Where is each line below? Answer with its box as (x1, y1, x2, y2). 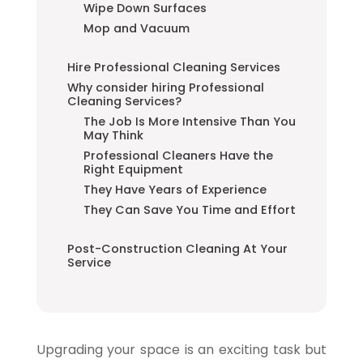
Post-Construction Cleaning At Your (66, 240, 288, 257)
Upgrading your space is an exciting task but (36, 340, 327, 359)
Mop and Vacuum (83, 19, 190, 36)
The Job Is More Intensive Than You (83, 113, 296, 130)
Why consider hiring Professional (66, 79, 264, 96)
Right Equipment (83, 160, 183, 177)
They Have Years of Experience (83, 181, 267, 198)
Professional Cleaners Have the (83, 147, 273, 164)
